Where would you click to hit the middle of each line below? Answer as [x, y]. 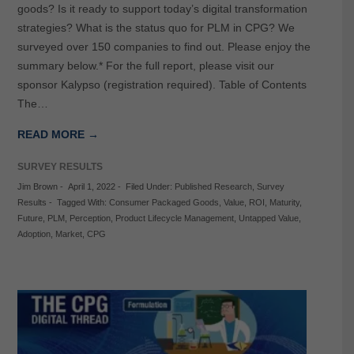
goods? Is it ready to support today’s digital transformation [162, 8]
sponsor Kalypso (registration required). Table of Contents [162, 84]
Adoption [34, 233]
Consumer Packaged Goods [164, 202]
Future [30, 218]
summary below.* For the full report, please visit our [145, 65]
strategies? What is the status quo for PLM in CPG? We [156, 27]
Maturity [284, 202]
